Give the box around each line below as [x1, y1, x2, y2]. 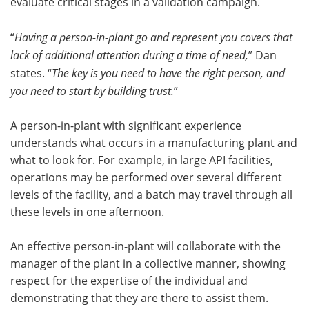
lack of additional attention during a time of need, [10, 47, 248, 62]
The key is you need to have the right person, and [52, 65, 285, 80]
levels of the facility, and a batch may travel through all [10, 186, 292, 202]
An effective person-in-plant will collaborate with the [10, 238, 281, 254]
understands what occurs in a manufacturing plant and [10, 134, 297, 150]
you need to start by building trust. [10, 83, 174, 98]
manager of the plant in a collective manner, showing [10, 255, 286, 271]
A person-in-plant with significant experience [10, 117, 241, 133]
